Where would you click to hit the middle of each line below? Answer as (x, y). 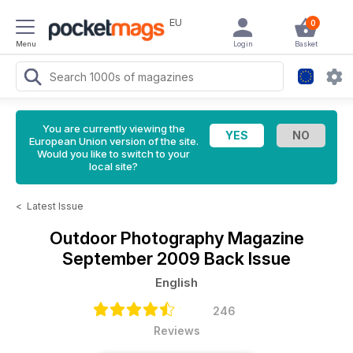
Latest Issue (55, 206)
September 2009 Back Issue (176, 258)
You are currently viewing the (113, 128)
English (176, 282)
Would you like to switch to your (113, 154)
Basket (306, 44)
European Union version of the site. (113, 141)
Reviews (176, 331)
